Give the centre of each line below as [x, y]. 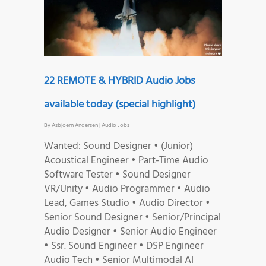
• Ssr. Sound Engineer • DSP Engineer [124, 246]
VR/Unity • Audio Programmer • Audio [127, 189]
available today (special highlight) [120, 104]
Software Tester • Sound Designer [117, 175]
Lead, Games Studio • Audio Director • [127, 203]
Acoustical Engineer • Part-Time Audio [126, 160]
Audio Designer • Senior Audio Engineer [130, 232]
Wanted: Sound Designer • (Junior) [118, 146]
